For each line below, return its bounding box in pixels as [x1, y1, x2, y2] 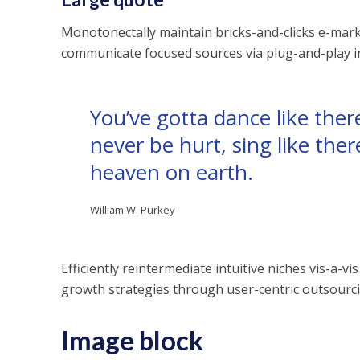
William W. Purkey [89, 202, 174, 217]
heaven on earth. [89, 157, 253, 186]
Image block [60, 324, 203, 356]
